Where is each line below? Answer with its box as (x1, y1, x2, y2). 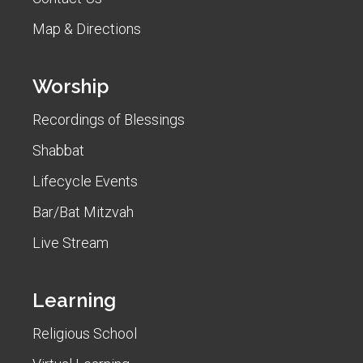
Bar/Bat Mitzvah (32, 203, 134, 221)
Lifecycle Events (32, 173, 138, 190)
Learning (32, 288, 116, 313)
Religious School (32, 325, 137, 343)
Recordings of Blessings (32, 111, 185, 129)
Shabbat (32, 142, 84, 160)
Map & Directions (32, 20, 141, 38)
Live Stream (32, 234, 109, 252)
